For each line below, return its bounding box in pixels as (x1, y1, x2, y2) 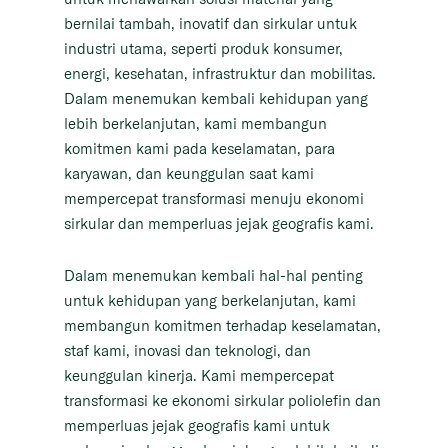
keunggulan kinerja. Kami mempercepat (64, 366, 334, 386)
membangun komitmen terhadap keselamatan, (64, 316, 381, 336)
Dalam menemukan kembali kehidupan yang (64, 89, 368, 109)
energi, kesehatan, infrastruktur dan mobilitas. (64, 64, 376, 84)
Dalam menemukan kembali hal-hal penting (64, 266, 363, 286)
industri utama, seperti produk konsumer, (64, 39, 343, 59)
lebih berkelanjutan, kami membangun (64, 114, 327, 134)
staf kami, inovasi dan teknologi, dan (64, 341, 311, 361)
